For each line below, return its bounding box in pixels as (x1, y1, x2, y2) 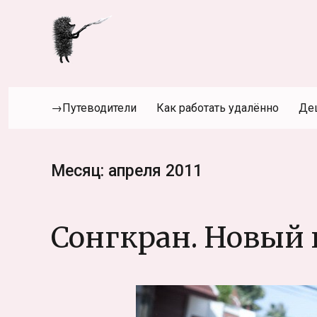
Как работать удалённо (156, 101, 279, 115)
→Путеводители (51, 101, 137, 115)
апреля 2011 (108, 161, 202, 180)
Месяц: (51, 161, 108, 180)
